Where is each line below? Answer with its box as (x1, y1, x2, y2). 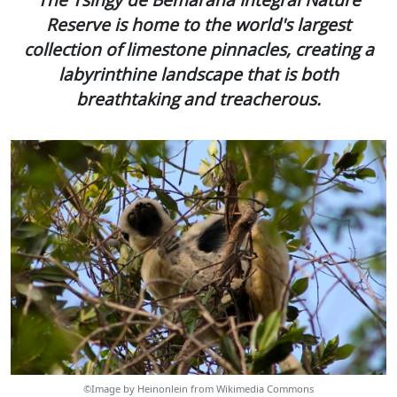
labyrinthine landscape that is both (58, 61, 339, 86)
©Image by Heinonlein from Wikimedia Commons (83, 381, 314, 395)
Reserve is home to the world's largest (46, 12, 351, 36)
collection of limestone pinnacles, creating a (23, 36, 374, 61)
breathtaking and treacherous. (76, 86, 321, 111)
